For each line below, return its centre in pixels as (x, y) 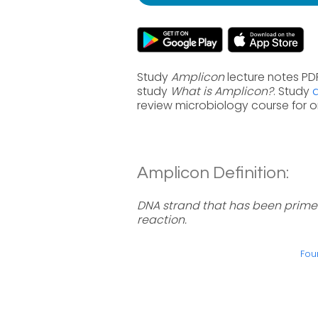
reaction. (162, 220)
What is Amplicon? (222, 91)
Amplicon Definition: (213, 173)
